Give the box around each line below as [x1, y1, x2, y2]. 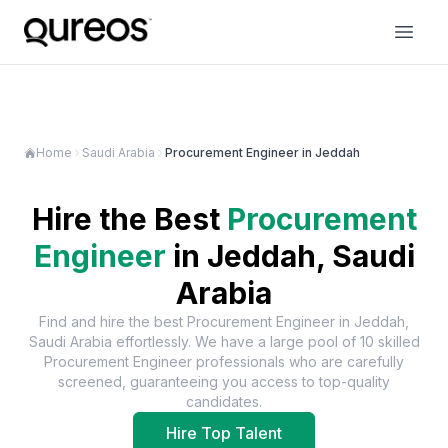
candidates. [186, 393, 262, 410]
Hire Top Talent [166, 423, 282, 443]
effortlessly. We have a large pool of [111, 333, 360, 350]
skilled [373, 333, 420, 350]
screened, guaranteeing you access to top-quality [58, 373, 390, 390]
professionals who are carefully [196, 353, 404, 370]
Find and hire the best [39, 313, 187, 330]
